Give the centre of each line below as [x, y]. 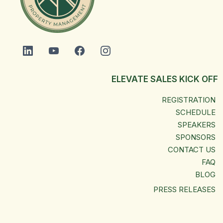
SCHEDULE [196, 112]
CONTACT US [192, 149]
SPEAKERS [197, 124]
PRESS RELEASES [184, 189]
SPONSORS [196, 137]
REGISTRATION [189, 100]
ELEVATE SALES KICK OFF [165, 79]
